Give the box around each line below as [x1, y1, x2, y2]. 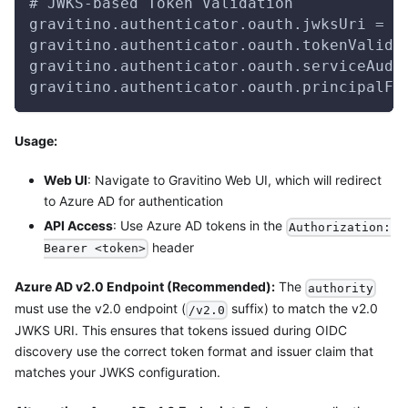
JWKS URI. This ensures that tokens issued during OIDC [15, 321, 347, 338]
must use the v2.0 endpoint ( [15, 301, 186, 317]
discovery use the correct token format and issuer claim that [15, 342, 373, 359]
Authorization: [289, 219, 392, 234]
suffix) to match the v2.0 [228, 301, 379, 317]
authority [308, 281, 374, 296]
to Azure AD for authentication [44, 193, 223, 209]
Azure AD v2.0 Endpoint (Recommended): [15, 279, 275, 295]
